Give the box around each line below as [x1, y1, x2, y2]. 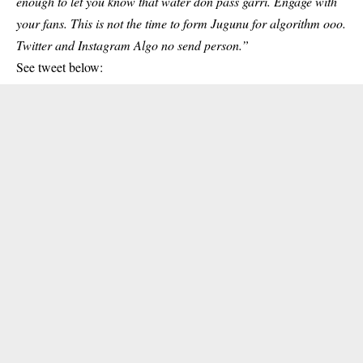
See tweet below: [16, 58, 103, 75]
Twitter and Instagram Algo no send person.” [16, 36, 249, 53]
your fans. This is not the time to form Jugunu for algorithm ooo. [16, 15, 346, 32]
